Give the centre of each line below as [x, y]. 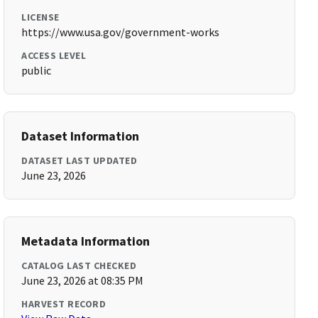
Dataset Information [81, 136]
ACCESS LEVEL [54, 55]
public [37, 70]
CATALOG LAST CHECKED [79, 265]
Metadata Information [86, 241]
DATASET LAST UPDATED [79, 160]
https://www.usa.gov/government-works [121, 32]
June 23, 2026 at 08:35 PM [83, 280]
